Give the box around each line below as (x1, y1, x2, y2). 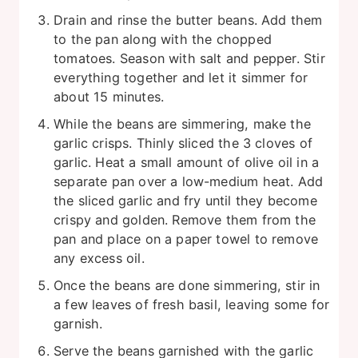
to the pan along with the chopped (54, 30, 272, 47)
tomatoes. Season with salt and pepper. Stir (54, 50, 325, 66)
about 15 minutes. (54, 88, 165, 105)
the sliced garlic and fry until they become (54, 192, 317, 209)
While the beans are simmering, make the (54, 115, 312, 132)
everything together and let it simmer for (54, 69, 308, 86)
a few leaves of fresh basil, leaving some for (54, 296, 330, 312)
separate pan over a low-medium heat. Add (54, 173, 324, 189)
